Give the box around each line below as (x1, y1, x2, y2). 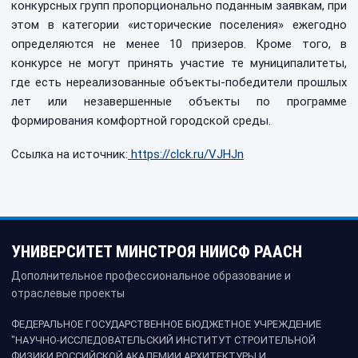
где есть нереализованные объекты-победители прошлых (11, 75, 347, 89)
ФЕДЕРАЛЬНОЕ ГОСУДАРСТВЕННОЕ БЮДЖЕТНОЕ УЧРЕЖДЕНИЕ (11, 318, 321, 330)
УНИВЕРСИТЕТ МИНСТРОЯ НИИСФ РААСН (11, 242, 302, 261)
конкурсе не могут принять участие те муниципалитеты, (11, 56, 347, 70)
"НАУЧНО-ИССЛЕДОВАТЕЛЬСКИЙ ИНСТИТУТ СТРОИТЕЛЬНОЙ (11, 334, 316, 346)
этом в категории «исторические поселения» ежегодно (11, 18, 347, 32)
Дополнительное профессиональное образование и (11, 269, 291, 282)
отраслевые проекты (11, 287, 125, 300)
